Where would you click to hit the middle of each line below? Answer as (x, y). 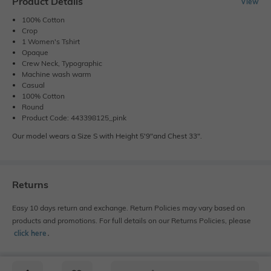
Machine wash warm (57, 74)
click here (30, 233)
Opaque (35, 53)
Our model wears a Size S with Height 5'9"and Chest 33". (107, 136)
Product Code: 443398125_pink (74, 118)
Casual (33, 85)
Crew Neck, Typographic (62, 64)
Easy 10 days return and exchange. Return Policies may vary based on (129, 208)
